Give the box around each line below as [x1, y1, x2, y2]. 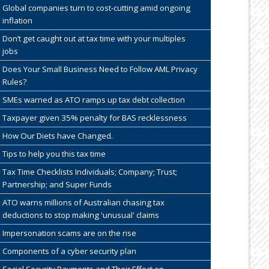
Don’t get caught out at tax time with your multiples [2, 32, 186, 44]
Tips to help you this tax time [2, 148, 106, 159]
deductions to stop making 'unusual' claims [2, 209, 159, 220]
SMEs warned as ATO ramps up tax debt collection [2, 94, 185, 105]
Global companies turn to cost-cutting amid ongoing [2, 2, 190, 13]
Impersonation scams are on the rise [2, 227, 136, 238]
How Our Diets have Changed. [2, 130, 113, 141]
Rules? [2, 76, 26, 87]
